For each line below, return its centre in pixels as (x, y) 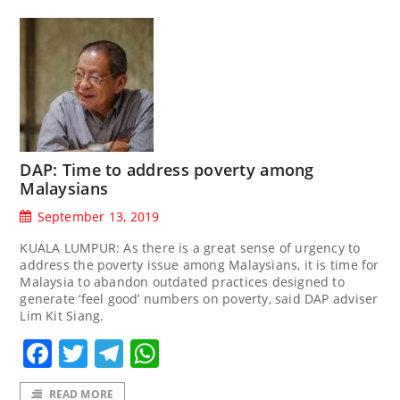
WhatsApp (230, 353)
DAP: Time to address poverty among (167, 169)
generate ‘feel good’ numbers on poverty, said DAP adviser (199, 298)
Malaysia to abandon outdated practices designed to (182, 281)
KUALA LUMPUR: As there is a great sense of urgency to (190, 247)
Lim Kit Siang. (62, 315)
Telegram (188, 353)
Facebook (118, 353)
